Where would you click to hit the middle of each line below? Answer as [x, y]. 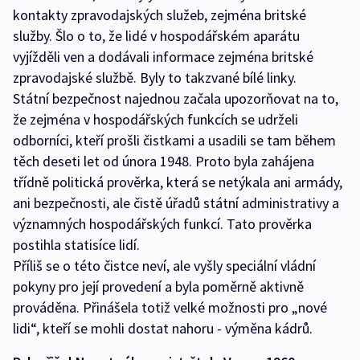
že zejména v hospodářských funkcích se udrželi [155, 120]
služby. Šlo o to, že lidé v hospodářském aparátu [156, 36]
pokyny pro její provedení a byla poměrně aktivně [158, 287]
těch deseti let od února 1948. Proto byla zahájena [164, 162]
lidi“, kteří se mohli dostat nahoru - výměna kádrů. [163, 329]
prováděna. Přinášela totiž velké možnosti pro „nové [170, 308]
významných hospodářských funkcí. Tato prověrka [162, 224]
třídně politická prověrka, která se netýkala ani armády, [178, 182]
